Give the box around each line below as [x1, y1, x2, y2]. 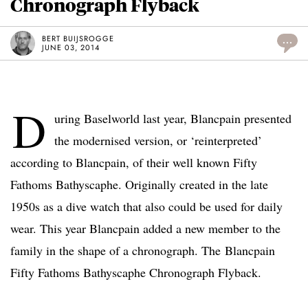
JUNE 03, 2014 [42, 42, 100, 54]
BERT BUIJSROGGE [42, 33, 114, 45]
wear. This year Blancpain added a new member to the [10, 220, 280, 237]
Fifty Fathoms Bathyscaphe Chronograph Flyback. [10, 264, 261, 281]
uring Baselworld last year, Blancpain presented [54, 110, 291, 127]
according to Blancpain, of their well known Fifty [10, 154, 257, 171]
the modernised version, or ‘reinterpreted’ [54, 132, 262, 149]
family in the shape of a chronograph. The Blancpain [10, 242, 275, 259]
